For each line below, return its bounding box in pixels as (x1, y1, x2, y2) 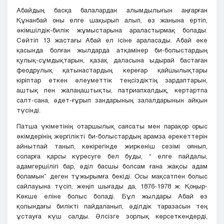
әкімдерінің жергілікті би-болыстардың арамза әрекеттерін (16, 132, 207, 140)
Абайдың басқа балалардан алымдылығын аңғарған (16, 6, 207, 14)
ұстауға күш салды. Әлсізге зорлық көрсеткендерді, (16, 212, 207, 220)
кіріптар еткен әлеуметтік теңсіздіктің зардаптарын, (16, 76, 207, 84)
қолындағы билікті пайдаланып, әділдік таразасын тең (16, 202, 207, 210)
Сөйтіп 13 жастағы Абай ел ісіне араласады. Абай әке (16, 36, 207, 44)
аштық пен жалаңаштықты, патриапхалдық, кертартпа (16, 86, 207, 94)
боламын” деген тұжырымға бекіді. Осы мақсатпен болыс (16, 172, 207, 180)
